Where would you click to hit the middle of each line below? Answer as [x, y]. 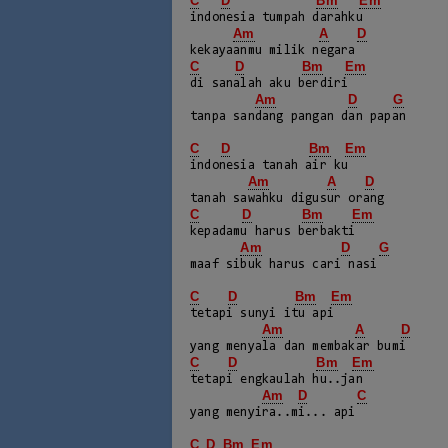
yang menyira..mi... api [273, 412]
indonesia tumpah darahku [276, 17]
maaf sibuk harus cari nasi [284, 264]
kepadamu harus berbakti [273, 231]
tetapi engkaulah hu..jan [276, 379]
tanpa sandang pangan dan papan [298, 116]
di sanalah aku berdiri [269, 83]
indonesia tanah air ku [269, 165]
